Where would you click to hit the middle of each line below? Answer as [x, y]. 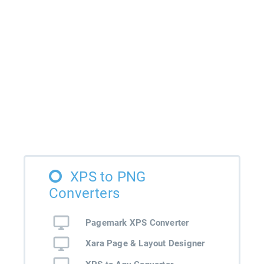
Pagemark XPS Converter [137, 222]
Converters [84, 193]
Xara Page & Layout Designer [145, 244]
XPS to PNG [108, 177]
